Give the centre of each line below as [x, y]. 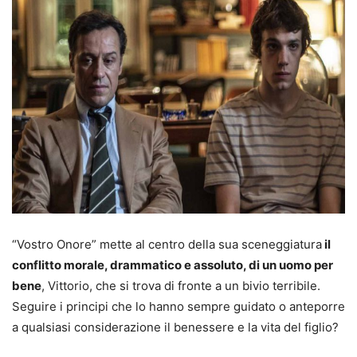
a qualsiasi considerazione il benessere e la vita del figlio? [175, 328]
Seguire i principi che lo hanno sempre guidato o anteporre [178, 307]
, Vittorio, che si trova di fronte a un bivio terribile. [181, 286]
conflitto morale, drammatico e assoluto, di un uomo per [173, 265]
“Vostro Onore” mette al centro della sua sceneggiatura [167, 245]
